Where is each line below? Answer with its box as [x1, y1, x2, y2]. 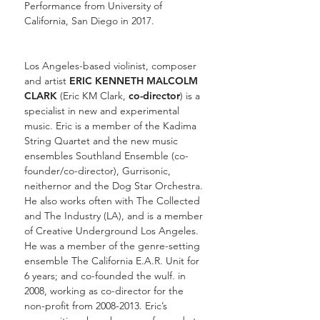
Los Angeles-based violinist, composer [24, 59, 196, 72]
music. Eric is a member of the [24, 119, 163, 132]
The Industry [44, 209, 101, 222]
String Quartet [24, 134, 90, 147]
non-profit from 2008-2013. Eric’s [24, 299, 167, 312]
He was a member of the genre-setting [24, 239, 200, 252]
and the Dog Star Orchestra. [71, 179, 203, 192]
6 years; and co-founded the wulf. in [24, 269, 186, 282]
